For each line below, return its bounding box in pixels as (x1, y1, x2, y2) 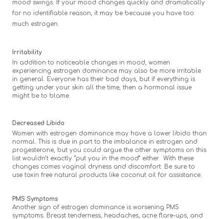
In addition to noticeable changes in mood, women (12, 59, 170, 66)
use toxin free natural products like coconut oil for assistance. (12, 171, 204, 178)
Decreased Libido (12, 119, 65, 127)
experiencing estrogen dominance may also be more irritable (12, 67, 201, 74)
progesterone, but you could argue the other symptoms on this (12, 146, 206, 153)
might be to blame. (12, 92, 70, 99)
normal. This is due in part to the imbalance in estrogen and (12, 138, 197, 145)
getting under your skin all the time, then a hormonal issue (12, 84, 192, 91)
